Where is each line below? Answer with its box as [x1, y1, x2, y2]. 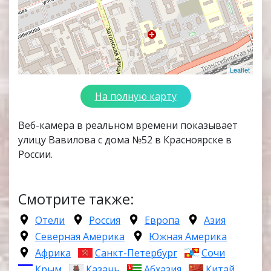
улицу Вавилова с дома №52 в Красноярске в [18, 133, 232, 147]
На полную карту [94, 90, 177, 103]
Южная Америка [149, 230, 227, 244]
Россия [89, 214, 120, 227]
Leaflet [230, 65, 250, 75]
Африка [35, 246, 71, 260]
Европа [145, 214, 180, 227]
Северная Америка [35, 230, 125, 244]
